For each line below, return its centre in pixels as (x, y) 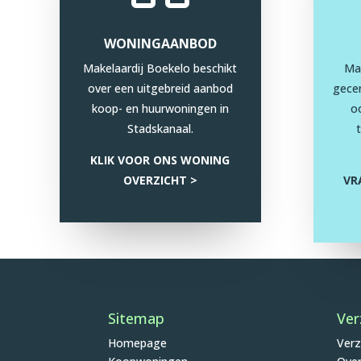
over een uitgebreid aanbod (160, 89)
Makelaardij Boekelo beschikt (160, 68)
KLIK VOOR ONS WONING (160, 160)
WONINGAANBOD (160, 44)
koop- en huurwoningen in (160, 109)
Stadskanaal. (160, 129)
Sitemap (137, 318)
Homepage (138, 342)
